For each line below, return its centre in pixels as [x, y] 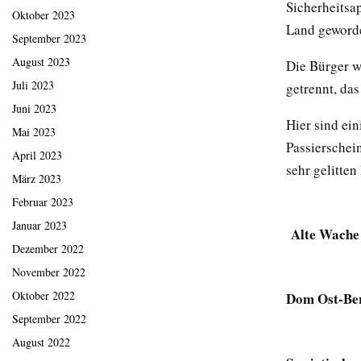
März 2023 [37, 179]
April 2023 [37, 156]
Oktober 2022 [44, 296]
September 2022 [49, 319]
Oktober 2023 [44, 15]
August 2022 [41, 342]
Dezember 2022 [48, 249]
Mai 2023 [34, 132]
